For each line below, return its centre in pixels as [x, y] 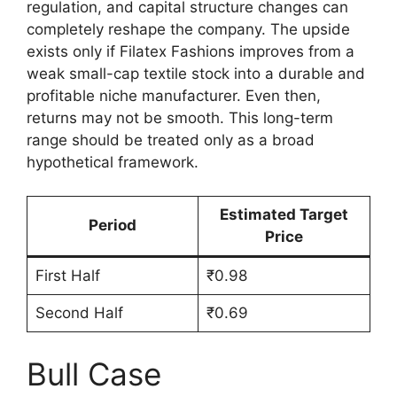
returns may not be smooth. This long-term [180, 117]
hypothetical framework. [113, 162]
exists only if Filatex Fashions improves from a [191, 51]
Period [113, 226]
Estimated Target [284, 215]
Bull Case [94, 374]
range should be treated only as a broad [171, 140]
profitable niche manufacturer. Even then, [174, 95]
